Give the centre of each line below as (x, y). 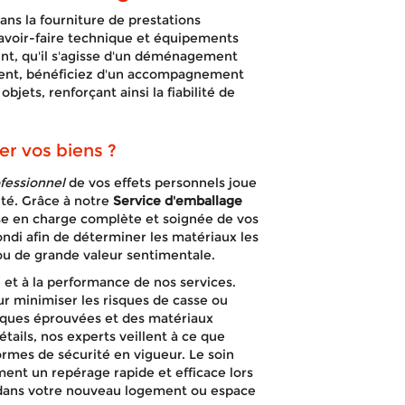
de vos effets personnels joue (160, 183)
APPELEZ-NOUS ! (106, 139)
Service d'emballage (177, 201)
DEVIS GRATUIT (299, 139)
